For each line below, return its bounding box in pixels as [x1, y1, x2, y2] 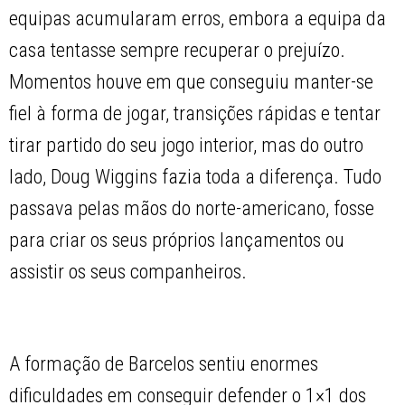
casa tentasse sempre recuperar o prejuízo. [9, 39, 346, 62]
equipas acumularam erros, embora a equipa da [9, 7, 387, 31]
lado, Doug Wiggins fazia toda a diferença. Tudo [9, 165, 382, 189]
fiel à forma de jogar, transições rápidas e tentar [9, 102, 381, 126]
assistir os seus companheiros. [9, 260, 248, 284]
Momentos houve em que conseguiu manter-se [9, 71, 374, 94]
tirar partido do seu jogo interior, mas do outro [9, 134, 364, 157]
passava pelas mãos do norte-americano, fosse [9, 197, 375, 221]
